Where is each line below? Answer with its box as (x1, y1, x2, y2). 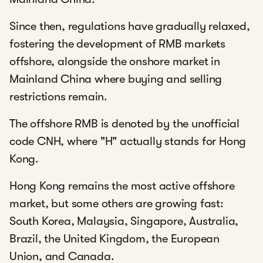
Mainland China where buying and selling (9, 72, 222, 86)
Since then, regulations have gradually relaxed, (9, 19, 250, 33)
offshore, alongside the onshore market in (9, 55, 220, 68)
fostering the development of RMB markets (9, 37, 225, 50)
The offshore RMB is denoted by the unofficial (9, 117, 240, 130)
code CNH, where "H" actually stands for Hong (9, 134, 247, 148)
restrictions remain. (9, 90, 108, 103)
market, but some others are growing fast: (9, 197, 224, 210)
